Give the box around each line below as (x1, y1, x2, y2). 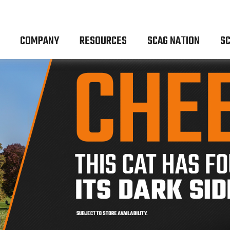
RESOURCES (80, 32, 127, 50)
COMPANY (20, 32, 60, 50)
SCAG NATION (147, 32, 200, 50)
